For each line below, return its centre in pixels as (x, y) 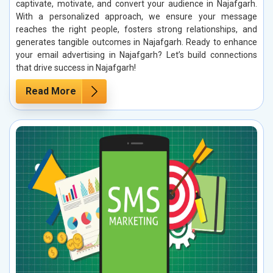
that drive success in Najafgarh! (76, 67)
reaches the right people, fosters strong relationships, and (136, 29)
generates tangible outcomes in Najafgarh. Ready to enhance (136, 42)
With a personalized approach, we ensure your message (136, 16)
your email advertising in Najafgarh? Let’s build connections (136, 55)
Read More (51, 91)
